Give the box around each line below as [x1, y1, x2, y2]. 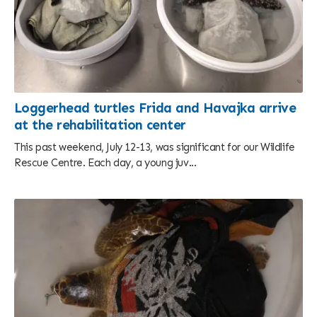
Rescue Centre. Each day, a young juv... [14, 156, 197, 170]
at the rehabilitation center [14, 117, 186, 133]
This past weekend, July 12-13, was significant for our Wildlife [14, 141, 295, 154]
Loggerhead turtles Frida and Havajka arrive [14, 100, 296, 116]
